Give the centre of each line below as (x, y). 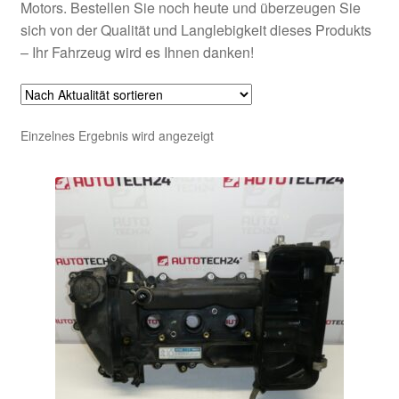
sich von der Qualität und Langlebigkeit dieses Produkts (195, 30)
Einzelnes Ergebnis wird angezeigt (117, 135)
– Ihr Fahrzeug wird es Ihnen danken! (137, 53)
